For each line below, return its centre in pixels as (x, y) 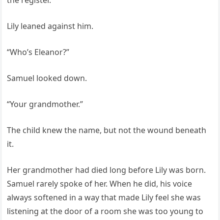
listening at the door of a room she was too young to (105, 211)
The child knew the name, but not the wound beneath (107, 130)
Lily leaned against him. (50, 26)
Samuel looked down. (47, 78)
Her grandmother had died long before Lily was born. (107, 170)
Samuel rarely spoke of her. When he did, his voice (100, 184)
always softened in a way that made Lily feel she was (104, 198)
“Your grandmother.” (45, 104)
